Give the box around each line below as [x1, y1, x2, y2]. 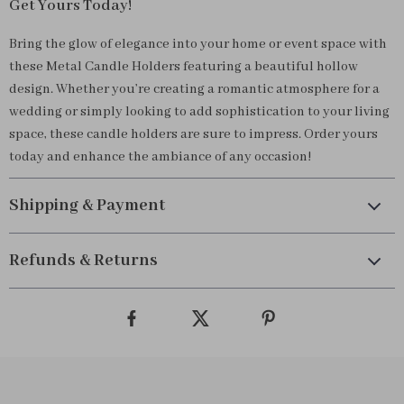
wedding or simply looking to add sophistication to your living [9, 104, 390, 120]
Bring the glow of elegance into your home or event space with [9, 36, 387, 52]
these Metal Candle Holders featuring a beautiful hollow [9, 59, 358, 75]
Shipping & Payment [9, 195, 165, 216]
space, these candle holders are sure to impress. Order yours [9, 126, 378, 142]
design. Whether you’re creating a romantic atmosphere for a [9, 81, 380, 97]
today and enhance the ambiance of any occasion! [9, 149, 311, 165]
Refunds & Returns [9, 250, 158, 271]
